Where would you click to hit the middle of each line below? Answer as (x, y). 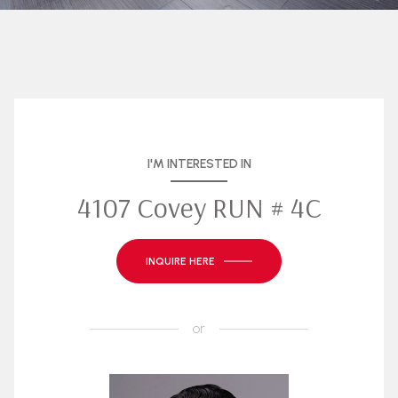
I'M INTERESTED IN (199, 164)
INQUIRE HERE (180, 261)
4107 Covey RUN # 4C (199, 207)
